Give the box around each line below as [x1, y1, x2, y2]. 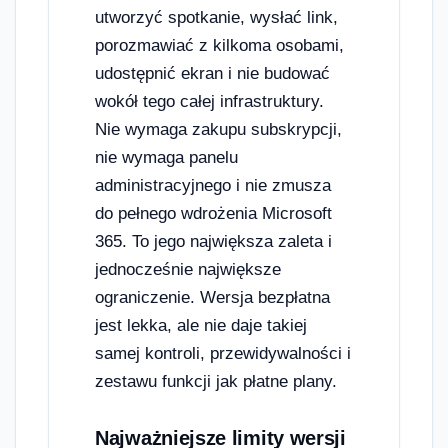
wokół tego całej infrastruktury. [95, 91, 324, 111]
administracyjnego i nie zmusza [95, 175, 331, 195]
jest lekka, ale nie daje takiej [95, 315, 307, 335]
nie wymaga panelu [95, 147, 238, 167]
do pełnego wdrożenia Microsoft [95, 203, 332, 223]
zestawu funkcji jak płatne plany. [95, 371, 337, 391]
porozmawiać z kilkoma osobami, [95, 35, 344, 55]
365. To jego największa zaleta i [95, 231, 332, 251]
